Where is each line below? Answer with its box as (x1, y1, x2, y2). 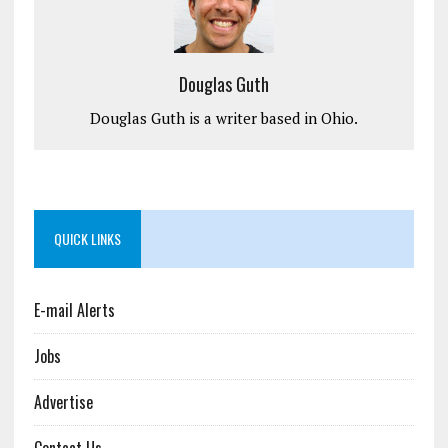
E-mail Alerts (33, 297, 115, 322)
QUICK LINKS (53, 227, 121, 249)
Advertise (33, 389, 93, 414)
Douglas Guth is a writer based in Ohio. (89, 107, 358, 128)
